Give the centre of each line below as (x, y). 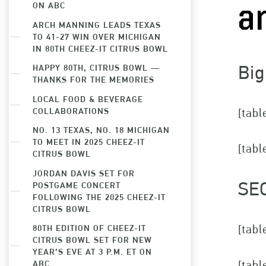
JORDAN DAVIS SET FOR (84, 173)
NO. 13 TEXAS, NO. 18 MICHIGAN (101, 130)
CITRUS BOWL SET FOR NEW (92, 240)
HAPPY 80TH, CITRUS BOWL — (96, 67)
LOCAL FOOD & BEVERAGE (88, 99)
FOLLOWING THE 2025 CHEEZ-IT (99, 197)
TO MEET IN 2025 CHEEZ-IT (89, 142)
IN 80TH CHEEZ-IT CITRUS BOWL (100, 48)
